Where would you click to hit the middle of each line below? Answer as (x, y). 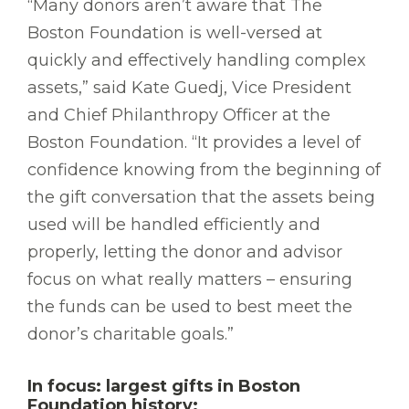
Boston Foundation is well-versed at (175, 33)
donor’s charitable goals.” (131, 335)
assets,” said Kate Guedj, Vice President (189, 88)
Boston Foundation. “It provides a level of (194, 143)
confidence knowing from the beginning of (204, 170)
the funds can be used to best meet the (190, 307)
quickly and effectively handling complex (197, 61)
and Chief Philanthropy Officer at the (179, 115)
